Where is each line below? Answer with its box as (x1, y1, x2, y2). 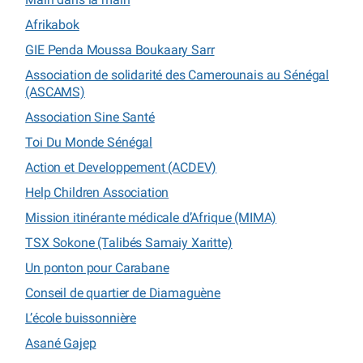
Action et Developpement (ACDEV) (25, 159, 217, 175)
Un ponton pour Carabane (25, 259, 169, 275)
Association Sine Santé (25, 109, 155, 125)
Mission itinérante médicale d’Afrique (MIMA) (25, 209, 277, 225)
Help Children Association (25, 184, 169, 200)
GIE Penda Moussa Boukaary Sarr (25, 41, 215, 58)
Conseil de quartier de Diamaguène (25, 284, 221, 301)
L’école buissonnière (25, 310, 137, 326)
